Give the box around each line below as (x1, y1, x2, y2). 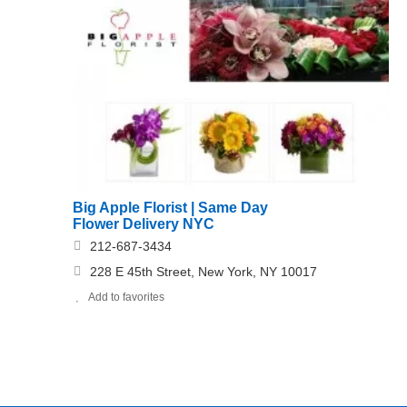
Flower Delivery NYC (73, 215, 214, 232)
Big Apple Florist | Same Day (73, 199, 268, 215)
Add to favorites (88, 290, 164, 303)
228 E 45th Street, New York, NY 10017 (90, 263, 317, 279)
